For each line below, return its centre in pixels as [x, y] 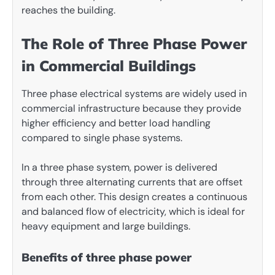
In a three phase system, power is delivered [119, 168]
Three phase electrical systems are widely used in [134, 94]
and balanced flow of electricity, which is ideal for [133, 212]
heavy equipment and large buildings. [106, 227]
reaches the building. [68, 10]
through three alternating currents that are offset [132, 182]
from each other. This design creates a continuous [134, 197]
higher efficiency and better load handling [116, 123]
